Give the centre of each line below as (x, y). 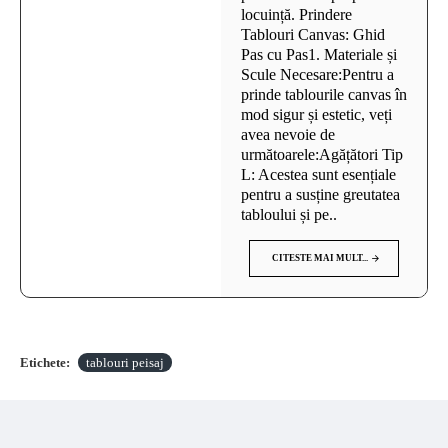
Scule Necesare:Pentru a (317, 74)
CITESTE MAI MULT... (319, 257)
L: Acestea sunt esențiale (318, 174)
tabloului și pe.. (289, 214)
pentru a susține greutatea (320, 194)
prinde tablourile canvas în (324, 94)
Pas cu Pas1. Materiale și (319, 54)
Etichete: (45, 362)
